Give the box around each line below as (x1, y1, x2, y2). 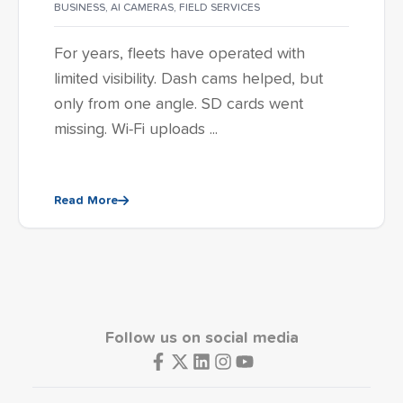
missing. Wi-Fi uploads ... (54, 121, 218, 138)
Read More (54, 194, 118, 207)
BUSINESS (54, 3, 105, 13)
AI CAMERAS (111, 3, 174, 13)
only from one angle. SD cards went (54, 96, 303, 112)
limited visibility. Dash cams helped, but (54, 71, 323, 87)
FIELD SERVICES (179, 3, 260, 13)
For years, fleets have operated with (54, 46, 305, 62)
